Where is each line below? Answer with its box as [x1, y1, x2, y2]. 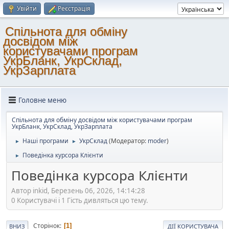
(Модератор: [109, 136, 148, 145]
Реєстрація [58, 4, 90, 13]
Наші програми [22, 136, 68, 145]
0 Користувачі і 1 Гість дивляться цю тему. [11, 195, 148, 205]
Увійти [17, 4, 37, 13]
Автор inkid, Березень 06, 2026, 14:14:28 [11, 186, 145, 195]
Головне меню [18, 95, 66, 105]
